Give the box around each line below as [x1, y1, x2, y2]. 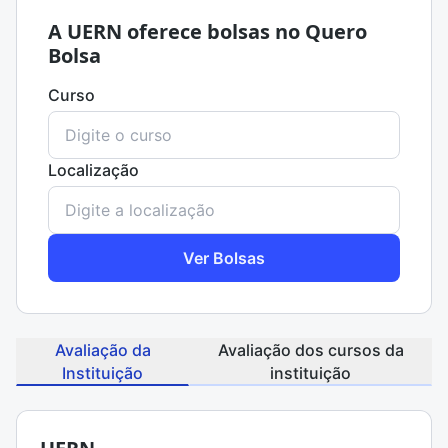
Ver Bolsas [183, 247, 265, 268]
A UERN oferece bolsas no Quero [48, 18, 367, 45]
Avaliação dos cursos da [217, 339, 404, 360]
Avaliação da [54, 339, 151, 360]
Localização [48, 160, 139, 180]
